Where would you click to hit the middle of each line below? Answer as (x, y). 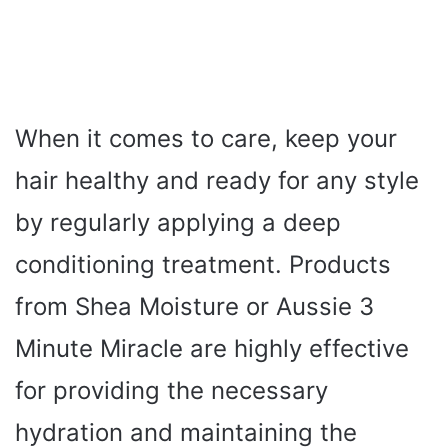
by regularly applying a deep (178, 222)
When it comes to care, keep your (206, 138)
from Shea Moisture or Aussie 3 (194, 306)
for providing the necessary (171, 390)
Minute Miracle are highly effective (212, 348)
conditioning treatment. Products (203, 264)
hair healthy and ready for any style (217, 180)
